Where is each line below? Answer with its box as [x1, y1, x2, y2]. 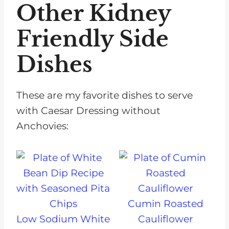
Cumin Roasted [128, 198, 204, 210]
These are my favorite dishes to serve [16, 89, 193, 102]
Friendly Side [16, 26, 169, 53]
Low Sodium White [16, 213, 110, 225]
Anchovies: [16, 120, 68, 132]
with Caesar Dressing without [16, 105, 161, 117]
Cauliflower [138, 213, 194, 225]
